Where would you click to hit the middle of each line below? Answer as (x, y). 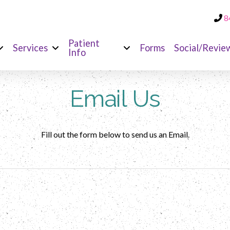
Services (30, 48)
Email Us (115, 99)
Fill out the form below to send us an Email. (115, 134)
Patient (84, 43)
